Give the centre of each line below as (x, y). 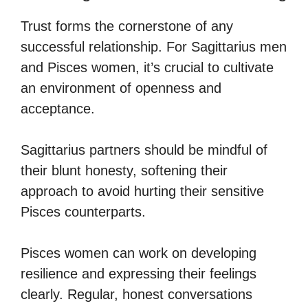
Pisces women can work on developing (139, 253)
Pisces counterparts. (83, 211)
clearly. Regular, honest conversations (136, 294)
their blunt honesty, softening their (124, 170)
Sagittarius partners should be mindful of (144, 150)
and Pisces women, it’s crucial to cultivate (147, 67)
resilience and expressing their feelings (139, 273)
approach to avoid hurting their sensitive (142, 191)
